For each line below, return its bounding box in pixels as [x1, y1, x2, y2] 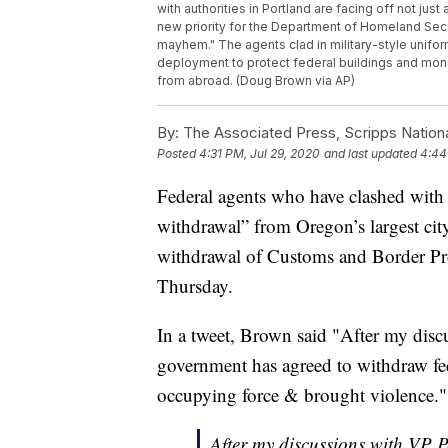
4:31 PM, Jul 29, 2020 [199, 146, 320, 162]
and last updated [324, 146, 417, 162]
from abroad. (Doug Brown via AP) [157, 73, 355, 89]
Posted [157, 146, 199, 162]
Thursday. [157, 273, 233, 299]
